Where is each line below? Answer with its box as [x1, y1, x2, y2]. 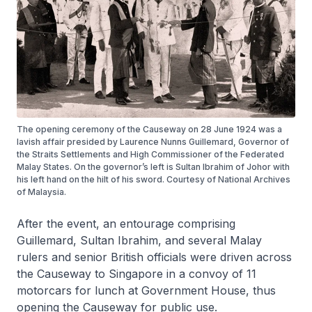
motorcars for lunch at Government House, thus [17, 283, 276, 297]
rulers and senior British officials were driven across [17, 249, 292, 264]
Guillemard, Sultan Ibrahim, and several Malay [17, 233, 262, 247]
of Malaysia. [17, 186, 66, 197]
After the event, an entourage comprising [17, 216, 235, 231]
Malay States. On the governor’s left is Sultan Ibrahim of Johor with [17, 161, 290, 172]
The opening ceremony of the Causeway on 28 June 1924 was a [17, 123, 282, 134]
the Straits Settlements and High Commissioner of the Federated [17, 148, 284, 159]
